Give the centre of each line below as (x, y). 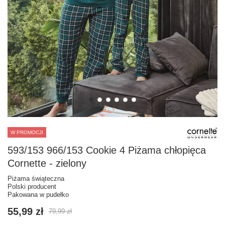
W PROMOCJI (27, 132)
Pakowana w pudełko (38, 194)
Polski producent (32, 186)
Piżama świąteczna (36, 178)
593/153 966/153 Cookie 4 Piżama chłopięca (107, 150)
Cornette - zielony (47, 163)
